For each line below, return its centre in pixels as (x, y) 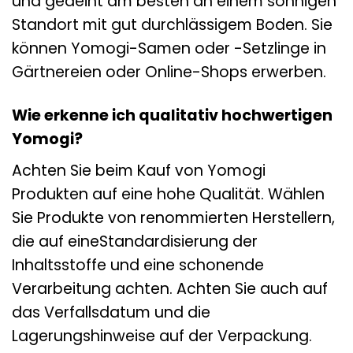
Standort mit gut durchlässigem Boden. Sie (172, 25)
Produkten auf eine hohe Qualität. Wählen (168, 194)
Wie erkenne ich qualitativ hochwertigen (172, 116)
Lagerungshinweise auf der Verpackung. (162, 336)
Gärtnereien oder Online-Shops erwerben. (169, 72)
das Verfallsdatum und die (111, 312)
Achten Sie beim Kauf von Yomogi (139, 170)
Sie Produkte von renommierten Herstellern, (173, 217)
